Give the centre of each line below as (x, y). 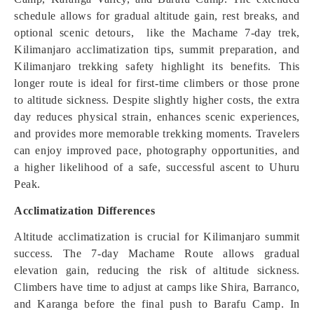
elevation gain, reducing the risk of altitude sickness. (157, 270)
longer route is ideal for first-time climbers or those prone (157, 83)
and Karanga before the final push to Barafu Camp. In (157, 304)
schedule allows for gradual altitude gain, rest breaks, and (157, 16)
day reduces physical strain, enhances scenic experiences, (157, 117)
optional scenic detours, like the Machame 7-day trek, (157, 33)
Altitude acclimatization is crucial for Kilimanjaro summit (157, 237)
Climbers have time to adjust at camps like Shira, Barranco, (157, 287)
